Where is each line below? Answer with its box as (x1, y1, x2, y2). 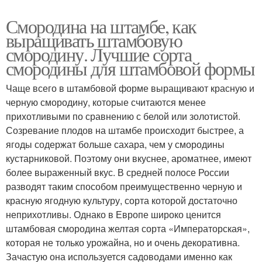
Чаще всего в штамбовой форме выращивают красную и (6, 81, 254, 95)
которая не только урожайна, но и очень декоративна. (6, 236, 240, 250)
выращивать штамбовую (6, 27, 182, 53)
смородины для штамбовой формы (6, 56, 255, 81)
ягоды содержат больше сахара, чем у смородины (6, 137, 225, 151)
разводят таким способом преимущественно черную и (6, 180, 242, 194)
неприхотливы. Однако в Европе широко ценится (6, 208, 221, 222)
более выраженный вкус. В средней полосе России (6, 166, 229, 180)
